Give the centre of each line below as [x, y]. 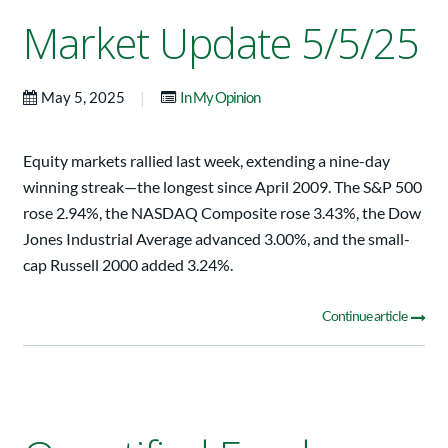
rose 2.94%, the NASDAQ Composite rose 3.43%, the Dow [222, 213]
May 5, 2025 [84, 97]
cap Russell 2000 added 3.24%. [128, 265]
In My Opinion [220, 97]
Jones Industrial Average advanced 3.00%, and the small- [216, 239]
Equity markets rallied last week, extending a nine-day [206, 161]
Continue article [365, 316]
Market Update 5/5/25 [221, 43]
